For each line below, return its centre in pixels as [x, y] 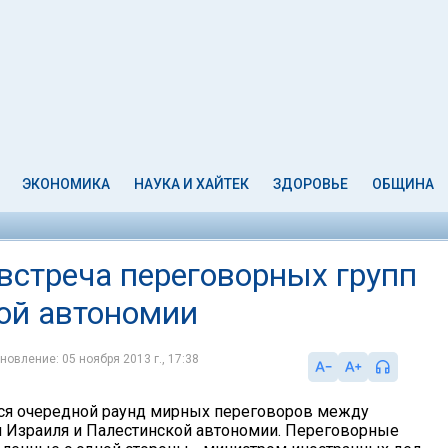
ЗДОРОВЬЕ [310, 184]
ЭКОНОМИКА [66, 184]
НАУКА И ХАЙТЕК [192, 184]
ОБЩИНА [402, 184]
